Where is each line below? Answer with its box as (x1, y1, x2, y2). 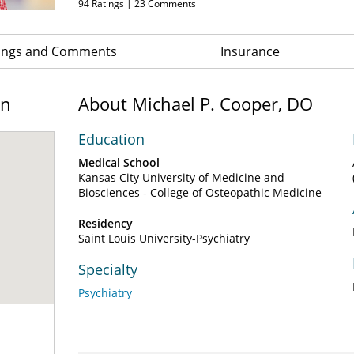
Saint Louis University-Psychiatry (78, 231, 250, 246)
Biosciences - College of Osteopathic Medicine (78, 185, 322, 200)
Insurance (220, 43, 280, 60)
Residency (78, 216, 133, 231)
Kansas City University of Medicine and (78, 170, 284, 185)
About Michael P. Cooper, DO (78, 92, 313, 115)
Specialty (78, 260, 137, 279)
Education (78, 130, 145, 149)
